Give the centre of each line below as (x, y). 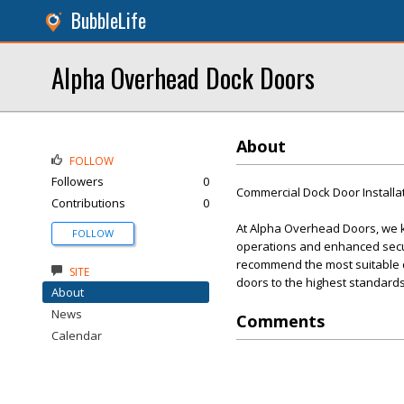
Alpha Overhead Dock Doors (183, 77)
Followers (78, 181)
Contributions (88, 203)
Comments (280, 321)
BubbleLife (109, 20)
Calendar (77, 335)
